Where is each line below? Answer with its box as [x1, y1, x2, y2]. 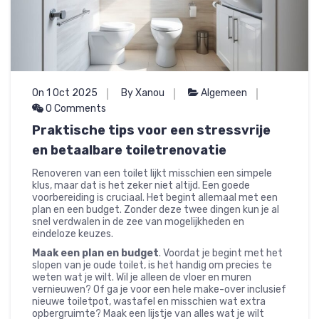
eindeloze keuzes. [32, 228, 113, 241]
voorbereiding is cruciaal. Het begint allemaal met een [32, 192, 278, 204]
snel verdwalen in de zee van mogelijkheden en [32, 216, 244, 229]
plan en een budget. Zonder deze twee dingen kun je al [32, 204, 279, 216]
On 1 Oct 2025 [32, 87, 98, 100]
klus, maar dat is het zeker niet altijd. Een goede [32, 179, 250, 192]
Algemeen [201, 87, 247, 100]
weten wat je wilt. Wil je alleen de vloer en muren [32, 271, 251, 284]
